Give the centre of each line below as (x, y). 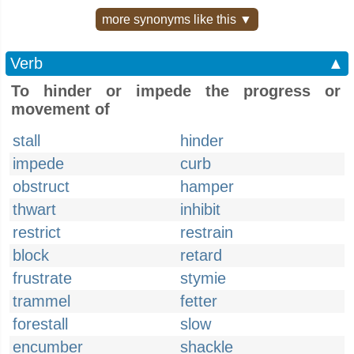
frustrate (42, 278)
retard (201, 255)
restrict (37, 232)
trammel (41, 301)
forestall (40, 324)
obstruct (41, 186)
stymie (203, 278)
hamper (207, 186)
